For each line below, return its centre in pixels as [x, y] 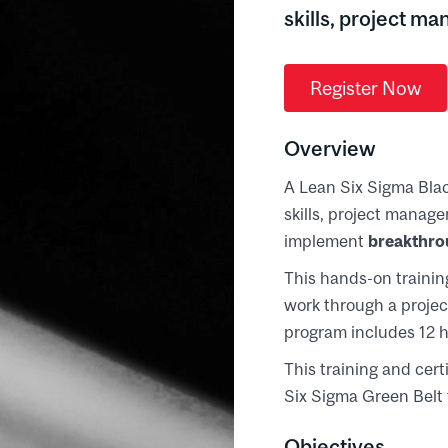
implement [326, 240]
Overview [329, 147]
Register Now [365, 87]
